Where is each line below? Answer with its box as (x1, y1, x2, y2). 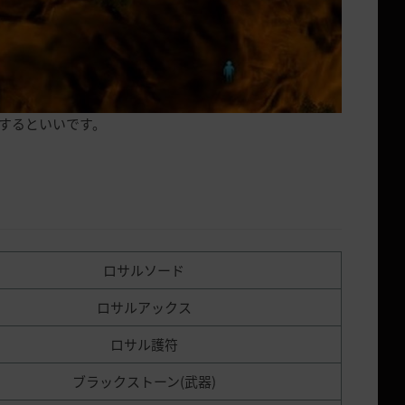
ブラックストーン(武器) (71, 371, 216, 391)
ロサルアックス (96, 297, 192, 317)
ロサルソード (103, 259, 184, 280)
